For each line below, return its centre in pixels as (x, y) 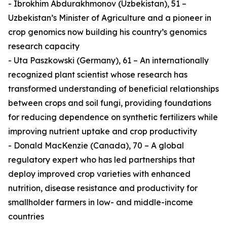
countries (26, 217)
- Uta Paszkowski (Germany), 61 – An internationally (108, 61)
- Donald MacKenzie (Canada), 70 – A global (96, 146)
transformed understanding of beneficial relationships (113, 89)
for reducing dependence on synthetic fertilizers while (113, 117)
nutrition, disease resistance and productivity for (103, 188)
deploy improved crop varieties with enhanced (99, 174)
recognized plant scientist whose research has (98, 75)
